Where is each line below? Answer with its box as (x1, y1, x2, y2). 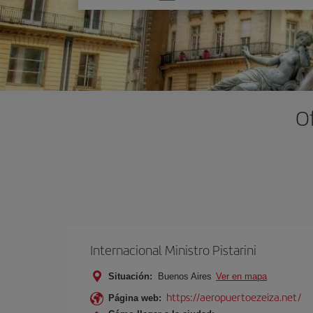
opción (92, 6, 121, 21)
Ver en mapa (216, 271, 267, 282)
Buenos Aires (155, 271, 214, 282)
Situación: (108, 271, 152, 282)
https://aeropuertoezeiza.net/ (166, 289, 301, 304)
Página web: (108, 293, 161, 303)
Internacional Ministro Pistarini (90, 240, 256, 259)
